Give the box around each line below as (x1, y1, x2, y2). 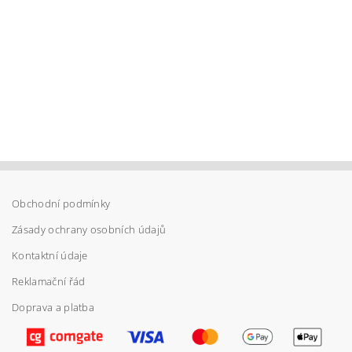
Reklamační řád (12, 274, 86, 289)
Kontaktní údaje (12, 248, 88, 263)
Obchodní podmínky (12, 196, 111, 211)
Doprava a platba (12, 300, 95, 315)
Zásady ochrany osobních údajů (12, 222, 167, 237)
